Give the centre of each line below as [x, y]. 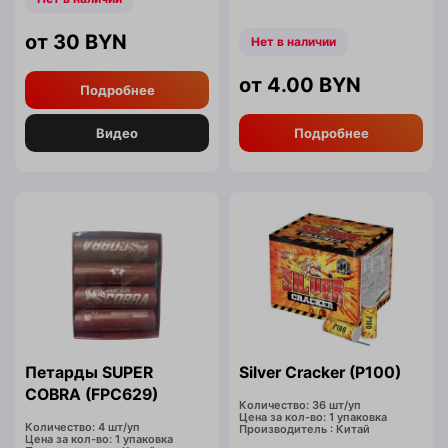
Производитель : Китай [304, 429]
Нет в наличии [293, 42]
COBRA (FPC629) [91, 395]
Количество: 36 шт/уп [300, 405]
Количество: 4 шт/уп [82, 427]
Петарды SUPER [89, 373]
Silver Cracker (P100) [320, 373]
